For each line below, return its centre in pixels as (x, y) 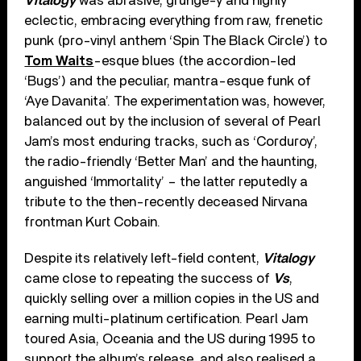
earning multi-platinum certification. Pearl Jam (166, 318)
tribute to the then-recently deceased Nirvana (166, 201)
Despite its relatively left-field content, (144, 258)
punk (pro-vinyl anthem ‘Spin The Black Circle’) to (176, 40)
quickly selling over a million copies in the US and (172, 298)
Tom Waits (59, 60)
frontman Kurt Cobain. (93, 222)
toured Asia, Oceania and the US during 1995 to (170, 338)
